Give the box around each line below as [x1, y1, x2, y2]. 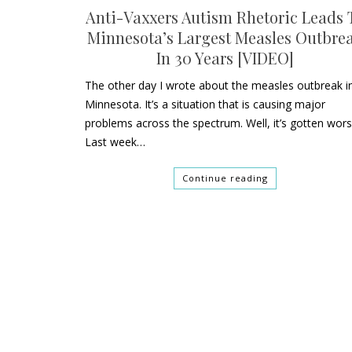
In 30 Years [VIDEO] [156, 46, 294, 68]
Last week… [85, 134, 146, 149]
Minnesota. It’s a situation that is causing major [85, 96, 326, 112]
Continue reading [181, 171, 268, 184]
